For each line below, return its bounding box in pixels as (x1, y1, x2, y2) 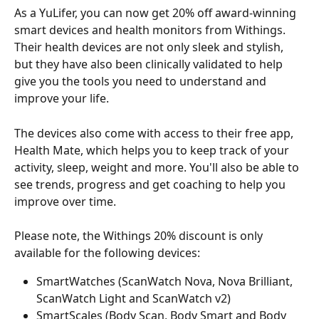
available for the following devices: (14, 245, 200, 261)
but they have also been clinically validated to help (14, 56, 286, 73)
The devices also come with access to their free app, (14, 125, 296, 141)
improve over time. (14, 193, 116, 209)
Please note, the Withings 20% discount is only (14, 228, 266, 244)
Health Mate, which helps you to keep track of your (14, 142, 292, 158)
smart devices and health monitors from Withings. (14, 22, 288, 38)
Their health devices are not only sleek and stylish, (14, 39, 286, 56)
